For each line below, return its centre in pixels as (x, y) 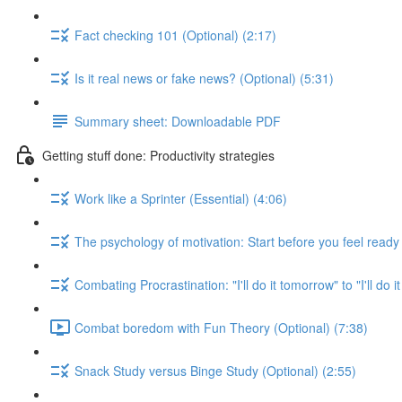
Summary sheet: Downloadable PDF (178, 121)
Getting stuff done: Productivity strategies (158, 155)
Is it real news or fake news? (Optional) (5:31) (204, 78)
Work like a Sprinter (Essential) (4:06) (181, 198)
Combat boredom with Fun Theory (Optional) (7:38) (221, 327)
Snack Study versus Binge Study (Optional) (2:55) (215, 370)
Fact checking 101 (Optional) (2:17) (175, 35)
